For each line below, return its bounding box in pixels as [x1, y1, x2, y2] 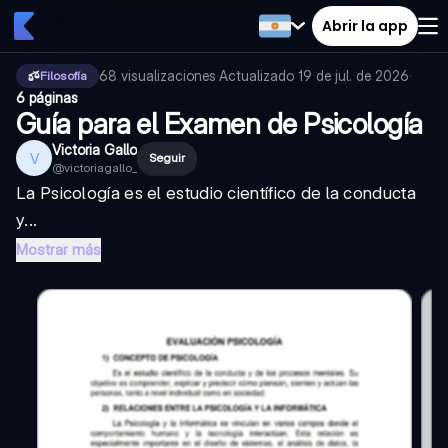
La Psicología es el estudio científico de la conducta [16, 183, 416, 203]
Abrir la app [322, 15, 408, 36]
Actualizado [219, 67, 298, 84]
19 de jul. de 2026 [298, 67, 409, 84]
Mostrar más [16, 240, 101, 259]
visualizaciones [121, 67, 216, 84]
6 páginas [16, 89, 78, 106]
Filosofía [40, 68, 87, 83]
